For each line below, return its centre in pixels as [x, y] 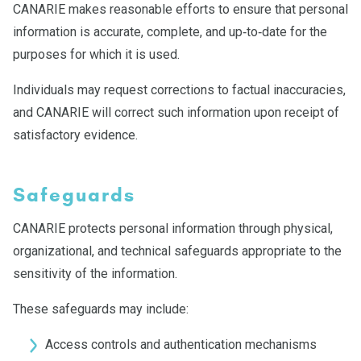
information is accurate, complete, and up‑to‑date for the [170, 32]
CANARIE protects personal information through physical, [173, 228]
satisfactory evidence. [75, 135]
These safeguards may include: [101, 309]
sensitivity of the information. [95, 274]
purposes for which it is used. [96, 54]
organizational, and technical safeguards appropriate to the [177, 251]
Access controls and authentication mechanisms [181, 344]
